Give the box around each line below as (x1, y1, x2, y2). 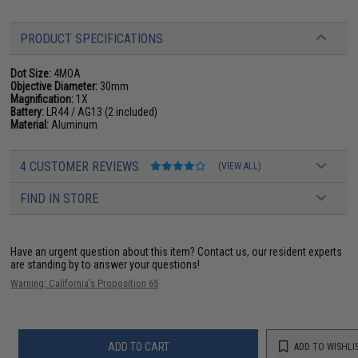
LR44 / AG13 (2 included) (44, 105, 158, 118)
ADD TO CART (107, 340, 169, 353)
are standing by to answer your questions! (10, 257, 201, 271)
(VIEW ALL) (218, 160, 262, 172)
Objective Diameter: (10, 79, 98, 93)
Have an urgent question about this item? (10, 245, 198, 258)
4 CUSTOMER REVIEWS (20, 158, 143, 174)
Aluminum (49, 117, 98, 131)
